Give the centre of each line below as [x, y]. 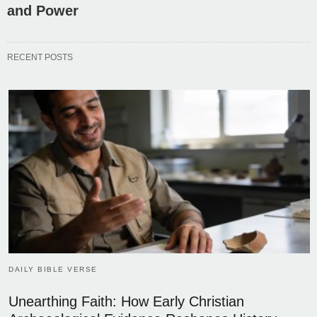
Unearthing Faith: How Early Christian [126, 302]
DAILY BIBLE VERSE [53, 270]
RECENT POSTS [40, 57]
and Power [43, 10]
